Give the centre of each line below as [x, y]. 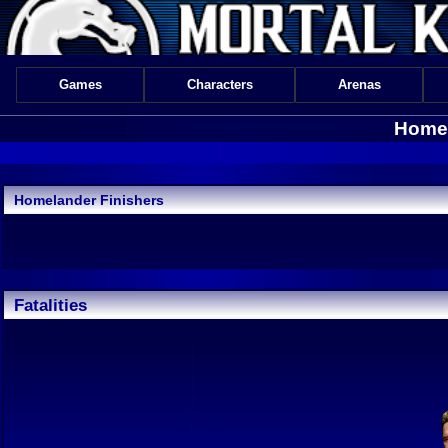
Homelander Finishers [89, 200]
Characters [219, 84]
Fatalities [50, 304]
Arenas [359, 84]
